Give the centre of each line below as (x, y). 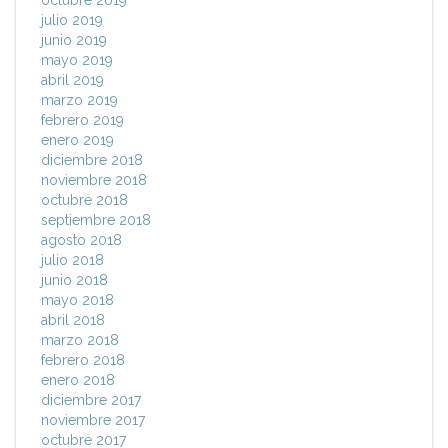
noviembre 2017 (93, 420)
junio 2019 (74, 40)
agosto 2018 (81, 240)
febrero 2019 (82, 120)
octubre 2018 (84, 200)
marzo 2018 (80, 340)
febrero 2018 (83, 360)
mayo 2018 (77, 300)
